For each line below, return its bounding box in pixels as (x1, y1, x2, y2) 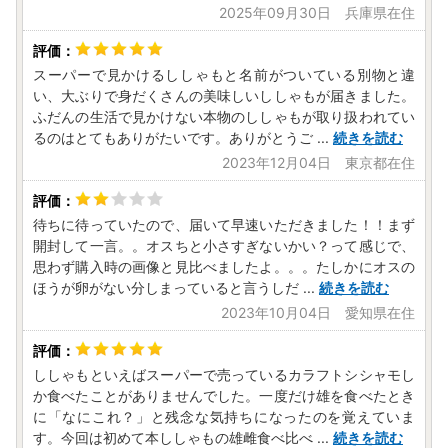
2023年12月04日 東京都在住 (222, 154, 415, 172)
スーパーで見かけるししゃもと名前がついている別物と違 (33, 66, 415, 84)
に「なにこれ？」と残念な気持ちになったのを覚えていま (33, 408, 415, 426)
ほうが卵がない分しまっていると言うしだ (33, 279, 299, 297)
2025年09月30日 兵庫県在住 (219, 4, 415, 22)
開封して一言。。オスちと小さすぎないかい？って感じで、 (33, 237, 415, 255)
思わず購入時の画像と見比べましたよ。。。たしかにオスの (33, 258, 415, 276)
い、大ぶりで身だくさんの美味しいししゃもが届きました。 (33, 87, 415, 105)
